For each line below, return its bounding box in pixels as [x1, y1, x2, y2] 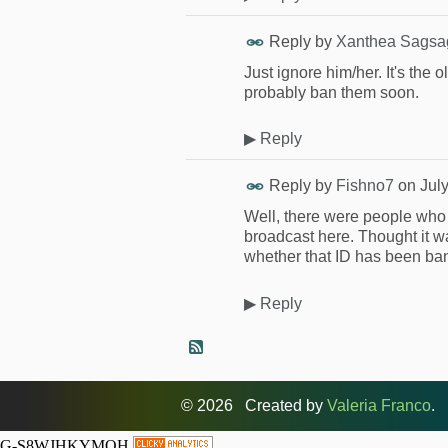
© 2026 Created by [181, 396, 327, 414]
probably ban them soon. [244, 83, 419, 101]
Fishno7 [336, 177, 394, 195]
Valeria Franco [327, 396, 431, 414]
